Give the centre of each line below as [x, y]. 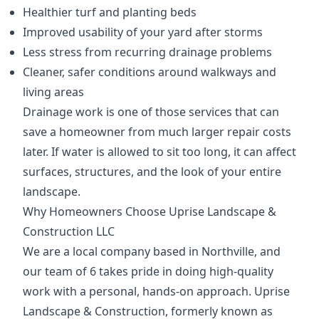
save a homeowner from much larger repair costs [157, 132]
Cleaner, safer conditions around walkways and [150, 72]
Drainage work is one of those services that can [151, 112]
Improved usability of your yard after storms [143, 32]
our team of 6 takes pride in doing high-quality [148, 272]
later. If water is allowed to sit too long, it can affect [159, 152]
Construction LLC [69, 232]
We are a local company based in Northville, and [152, 252]
